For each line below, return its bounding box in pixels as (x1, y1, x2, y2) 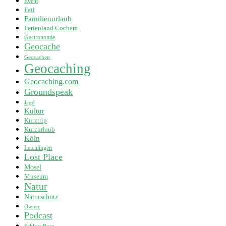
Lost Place (24, 151, 63, 162)
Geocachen (24, 54, 50, 60)
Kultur (24, 106, 44, 115)
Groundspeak (24, 86, 73, 97)
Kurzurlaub (24, 125, 55, 133)
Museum (24, 173, 48, 180)
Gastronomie (24, 34, 55, 41)
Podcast (24, 210, 52, 220)
